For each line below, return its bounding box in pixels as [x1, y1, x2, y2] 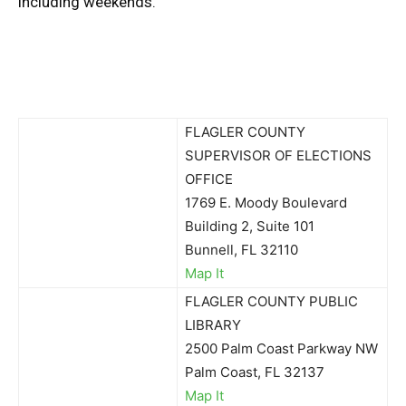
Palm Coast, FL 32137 [185, 363, 324, 381]
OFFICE [185, 170, 233, 188]
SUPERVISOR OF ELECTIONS [185, 147, 372, 164]
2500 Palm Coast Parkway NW [185, 340, 378, 357]
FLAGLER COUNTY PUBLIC [185, 293, 358, 310]
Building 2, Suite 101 [185, 217, 314, 235]
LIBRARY [185, 316, 241, 333]
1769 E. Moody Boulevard [185, 194, 347, 211]
